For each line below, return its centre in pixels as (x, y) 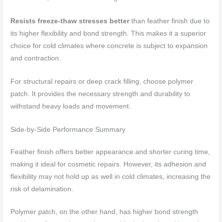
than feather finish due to (170, 21)
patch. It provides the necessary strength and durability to (101, 94)
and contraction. (36, 58)
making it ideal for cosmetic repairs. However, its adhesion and (109, 164)
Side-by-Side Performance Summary (68, 129)
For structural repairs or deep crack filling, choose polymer (102, 81)
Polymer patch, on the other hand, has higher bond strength (105, 212)
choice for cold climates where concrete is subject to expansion (109, 46)
